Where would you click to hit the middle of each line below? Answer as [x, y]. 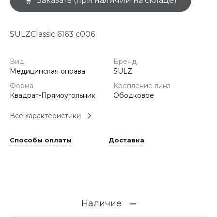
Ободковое [134, 96]
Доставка [126, 140]
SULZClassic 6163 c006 [52, 34]
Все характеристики [45, 116]
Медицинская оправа [47, 71]
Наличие [101, 203]
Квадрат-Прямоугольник [53, 96]
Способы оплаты [41, 140]
